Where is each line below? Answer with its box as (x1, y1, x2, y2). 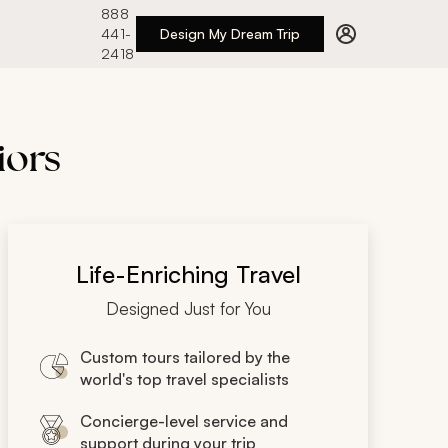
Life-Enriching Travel (75, 259, 301, 289)
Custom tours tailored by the (80, 347, 290, 367)
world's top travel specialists (80, 369, 289, 389)
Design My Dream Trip (159, 25, 300, 42)
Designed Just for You (105, 298, 271, 319)
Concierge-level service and (80, 411, 288, 431)
